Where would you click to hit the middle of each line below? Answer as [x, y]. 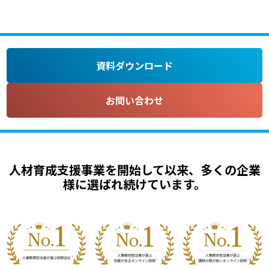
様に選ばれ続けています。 [134, 184]
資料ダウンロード [134, 65]
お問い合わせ [134, 100]
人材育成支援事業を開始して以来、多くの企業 [134, 169]
